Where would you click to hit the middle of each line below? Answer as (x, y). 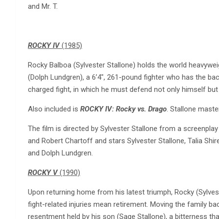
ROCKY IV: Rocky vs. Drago (123, 109)
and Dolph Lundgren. (60, 153)
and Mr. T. (43, 6)
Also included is (54, 109)
